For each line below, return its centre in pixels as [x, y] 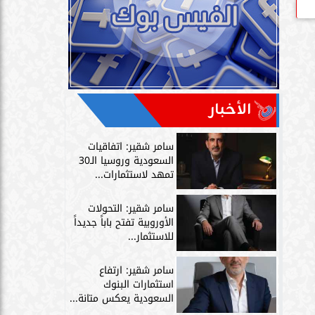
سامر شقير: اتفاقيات [131, 147]
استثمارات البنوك [139, 285]
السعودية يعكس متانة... [122, 299]
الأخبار [230, 110]
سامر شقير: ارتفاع [136, 271]
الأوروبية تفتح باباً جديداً [124, 223]
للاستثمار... [151, 237]
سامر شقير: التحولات [131, 209]
